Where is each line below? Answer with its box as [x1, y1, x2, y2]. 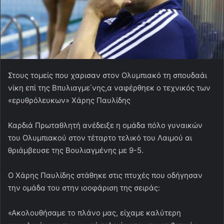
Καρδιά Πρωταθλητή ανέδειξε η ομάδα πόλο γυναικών [8, 120, 202, 130]
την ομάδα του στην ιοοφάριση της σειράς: [8, 182, 160, 192]
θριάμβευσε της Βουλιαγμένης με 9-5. [8, 145, 143, 155]
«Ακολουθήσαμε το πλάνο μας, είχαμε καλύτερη [8, 207, 181, 217]
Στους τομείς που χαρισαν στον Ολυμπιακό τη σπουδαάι [8, 70, 207, 80]
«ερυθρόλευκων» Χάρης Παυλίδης [8, 95, 130, 105]
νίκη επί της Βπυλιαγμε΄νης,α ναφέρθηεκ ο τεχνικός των [8, 82, 210, 92]
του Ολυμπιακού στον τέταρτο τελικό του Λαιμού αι [8, 132, 192, 142]
